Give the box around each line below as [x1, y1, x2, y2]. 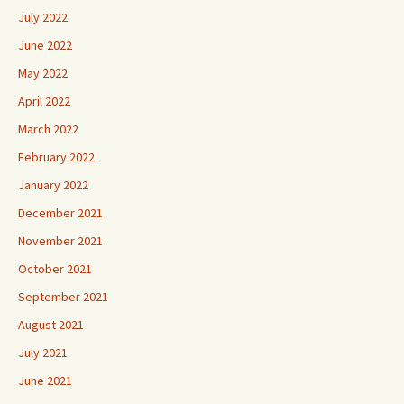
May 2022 [18, 65, 68, 82]
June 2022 [18, 37, 72, 54]
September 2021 [18, 289, 108, 306]
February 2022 [18, 149, 95, 166]
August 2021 [18, 317, 84, 334]
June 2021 [18, 372, 72, 390]
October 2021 [18, 261, 92, 278]
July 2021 [18, 344, 68, 362]
